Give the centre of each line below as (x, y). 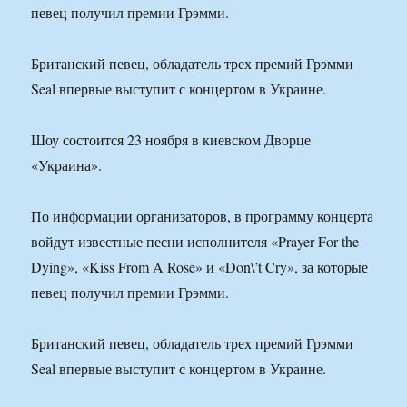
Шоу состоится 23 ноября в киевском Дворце (171, 140)
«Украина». (67, 165)
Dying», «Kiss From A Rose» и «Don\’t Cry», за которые (200, 267)
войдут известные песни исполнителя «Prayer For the (195, 242)
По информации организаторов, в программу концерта (203, 216)
